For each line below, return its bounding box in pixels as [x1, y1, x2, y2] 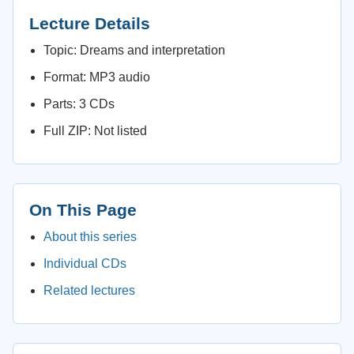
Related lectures [43, 284, 135, 297]
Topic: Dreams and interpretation [43, 43, 225, 57]
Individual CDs [43, 257, 126, 270]
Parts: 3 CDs [43, 97, 115, 111]
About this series [43, 230, 137, 243]
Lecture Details [29, 14, 150, 32]
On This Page [29, 201, 137, 219]
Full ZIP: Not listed [43, 124, 147, 137]
